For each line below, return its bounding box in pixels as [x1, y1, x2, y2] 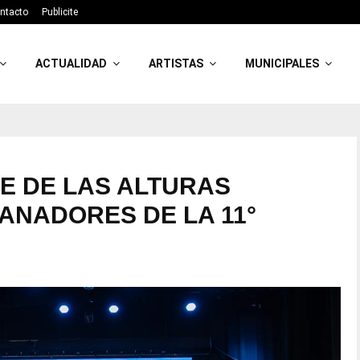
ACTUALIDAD [35, 57, 108, 70]
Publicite [42, 6, 78, 18]
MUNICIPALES [245, 57, 320, 70]
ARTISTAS [149, 57, 204, 70]
